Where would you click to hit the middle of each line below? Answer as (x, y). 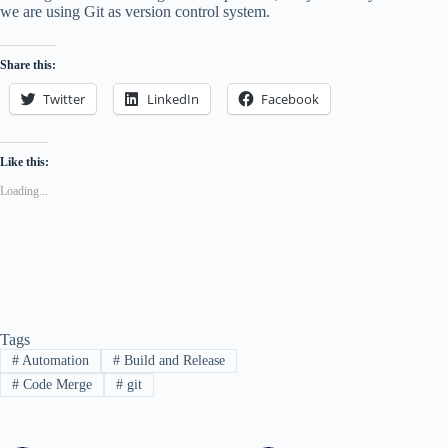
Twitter (64, 98)
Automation (53, 360)
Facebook (290, 98)
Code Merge (55, 385)
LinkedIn (173, 98)
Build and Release (172, 360)
